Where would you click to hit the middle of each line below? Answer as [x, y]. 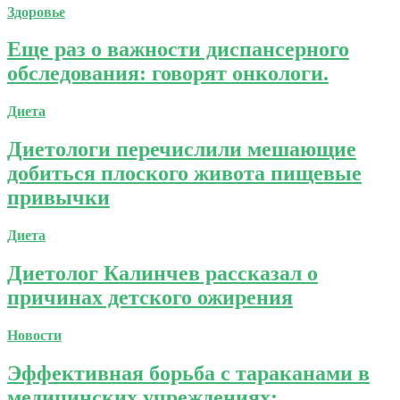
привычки [58, 198]
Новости [34, 335]
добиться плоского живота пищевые [184, 174]
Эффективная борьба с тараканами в [188, 373]
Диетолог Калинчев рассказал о [162, 274]
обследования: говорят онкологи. [168, 74]
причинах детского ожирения [150, 298]
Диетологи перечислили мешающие [182, 150]
